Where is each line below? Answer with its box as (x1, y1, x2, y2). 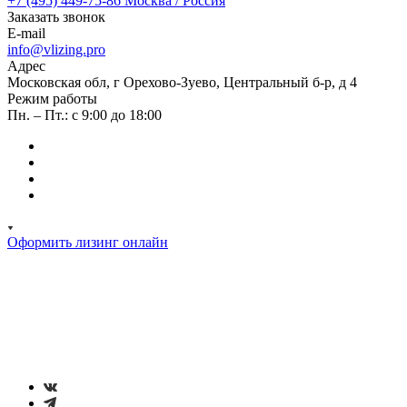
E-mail (7, 25, 45, 41)
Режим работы (7, 91, 97, 106)
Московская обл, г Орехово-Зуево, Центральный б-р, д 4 (7, 74, 357, 90)
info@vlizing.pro (7, 42, 105, 57)
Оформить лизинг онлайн (7, 234, 168, 250)
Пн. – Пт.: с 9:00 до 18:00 (7, 107, 162, 123)
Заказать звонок (7, 9, 105, 25)
